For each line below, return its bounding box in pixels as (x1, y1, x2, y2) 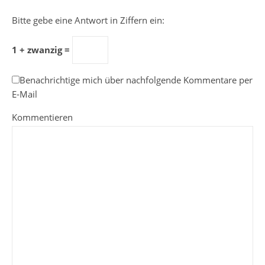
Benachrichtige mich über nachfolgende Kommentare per (20, 74, 253, 86)
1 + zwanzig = (12, 44, 72, 56)
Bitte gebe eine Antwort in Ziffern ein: (12, 14, 164, 26)
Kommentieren (12, 111, 73, 123)
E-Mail (12, 88, 37, 100)
